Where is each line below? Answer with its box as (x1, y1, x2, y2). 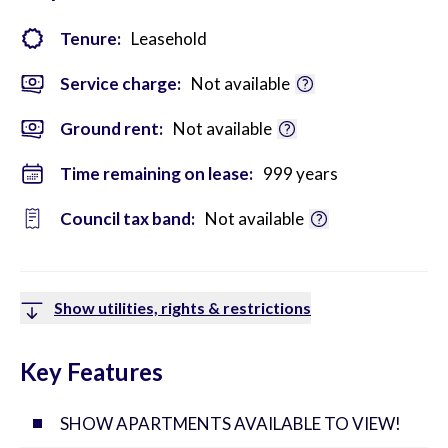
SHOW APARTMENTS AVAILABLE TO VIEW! (60, 413, 401, 434)
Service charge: (60, 73, 181, 94)
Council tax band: (60, 208, 195, 229)
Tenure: (60, 28, 121, 49)
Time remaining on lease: (60, 163, 253, 184)
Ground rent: (60, 118, 163, 139)
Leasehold (131, 28, 207, 49)
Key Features (20, 357, 163, 386)
